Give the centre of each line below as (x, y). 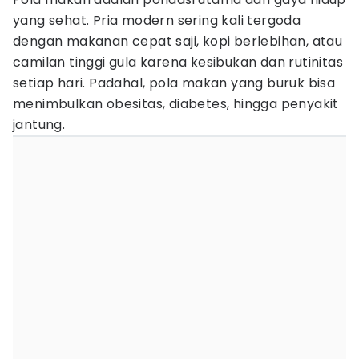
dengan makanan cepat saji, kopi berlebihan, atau (178, 41)
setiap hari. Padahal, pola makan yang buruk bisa (174, 83)
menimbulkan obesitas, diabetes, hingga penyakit (176, 104)
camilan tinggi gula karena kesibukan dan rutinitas (178, 62)
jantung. (39, 125)
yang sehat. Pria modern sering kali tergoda (157, 20)
